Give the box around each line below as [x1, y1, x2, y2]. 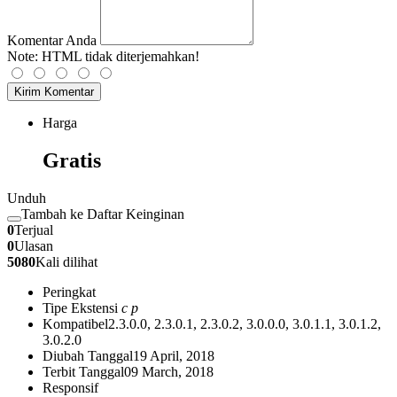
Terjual [14, 222, 53, 238]
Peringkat [43, 284, 96, 300]
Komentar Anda [7, 33, 97, 49]
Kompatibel [43, 316, 108, 332]
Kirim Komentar [14, 85, 94, 99]
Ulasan [14, 238, 53, 254]
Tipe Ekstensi [43, 300, 118, 316]
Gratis [43, 149, 101, 173]
